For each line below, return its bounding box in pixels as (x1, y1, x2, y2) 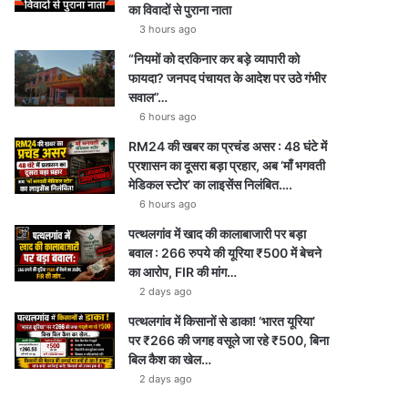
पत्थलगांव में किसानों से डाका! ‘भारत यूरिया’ (128, 313, 316, 329)
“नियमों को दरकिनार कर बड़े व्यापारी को (128, 51, 301, 66)
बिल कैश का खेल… (128, 352, 212, 367)
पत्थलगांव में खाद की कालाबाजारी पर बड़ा (128, 226, 307, 241)
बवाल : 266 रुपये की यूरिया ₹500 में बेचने (128, 245, 322, 260)
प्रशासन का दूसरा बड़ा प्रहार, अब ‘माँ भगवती (128, 158, 326, 173)
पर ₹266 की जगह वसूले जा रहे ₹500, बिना (128, 332, 330, 348)
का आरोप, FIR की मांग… (128, 264, 238, 280)
